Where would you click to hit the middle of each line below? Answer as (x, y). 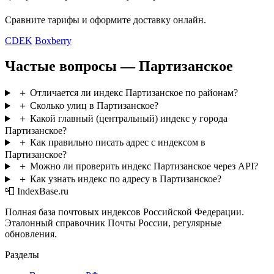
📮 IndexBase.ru (37, 191)
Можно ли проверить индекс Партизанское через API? (144, 166)
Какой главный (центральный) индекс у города (128, 119)
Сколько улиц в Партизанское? (94, 106)
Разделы (22, 255)
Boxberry (53, 40)
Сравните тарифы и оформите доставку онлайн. (106, 20)
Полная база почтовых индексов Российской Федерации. (124, 212)
